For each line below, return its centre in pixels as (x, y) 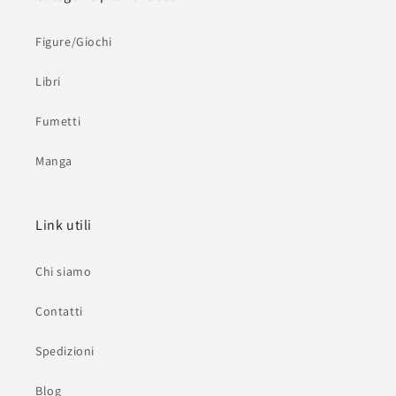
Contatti (59, 312)
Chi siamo (64, 272)
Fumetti (58, 122)
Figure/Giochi (74, 42)
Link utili (64, 225)
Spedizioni (65, 351)
